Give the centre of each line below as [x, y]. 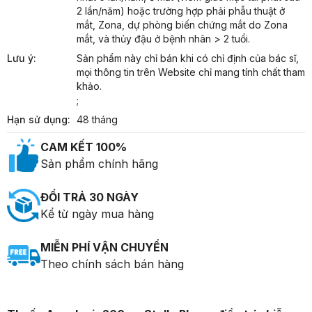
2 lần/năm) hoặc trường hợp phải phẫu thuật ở [181, 11]
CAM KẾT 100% [84, 147]
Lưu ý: [22, 58]
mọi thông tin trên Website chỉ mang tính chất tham [191, 72]
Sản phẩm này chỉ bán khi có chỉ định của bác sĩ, [188, 58]
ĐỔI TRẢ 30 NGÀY [89, 197]
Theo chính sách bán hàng [112, 264]
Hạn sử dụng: [39, 120]
